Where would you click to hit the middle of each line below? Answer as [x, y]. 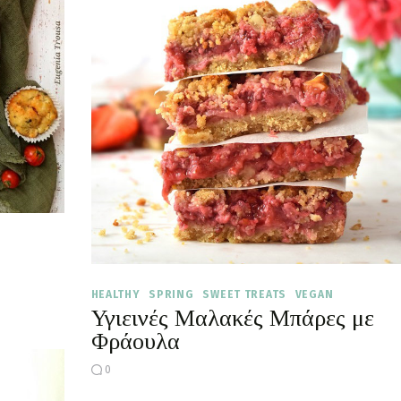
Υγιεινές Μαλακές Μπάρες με [232, 318]
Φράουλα [135, 341]
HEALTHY [115, 294]
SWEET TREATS [244, 294]
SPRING [171, 294]
